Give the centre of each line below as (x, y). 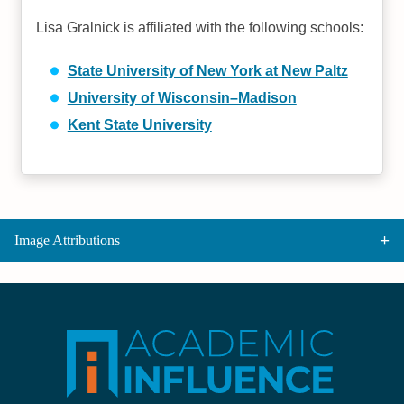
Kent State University (139, 125)
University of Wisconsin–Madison (182, 98)
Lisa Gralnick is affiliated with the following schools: (200, 28)
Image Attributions (67, 240)
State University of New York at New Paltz (207, 71)
